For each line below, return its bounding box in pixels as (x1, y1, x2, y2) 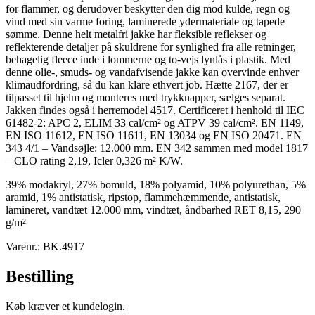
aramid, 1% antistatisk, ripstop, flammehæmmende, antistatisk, (6, 191, 281, 203)
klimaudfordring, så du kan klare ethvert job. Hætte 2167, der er (6, 78, 288, 91)
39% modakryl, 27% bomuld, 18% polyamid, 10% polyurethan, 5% (6, 178, 306, 191)
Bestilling (6, 266, 74, 285)
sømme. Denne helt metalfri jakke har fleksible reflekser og (6, 27, 266, 40)
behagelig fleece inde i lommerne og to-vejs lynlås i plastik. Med (6, 53, 290, 65)
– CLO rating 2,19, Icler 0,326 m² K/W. (6, 154, 183, 167)
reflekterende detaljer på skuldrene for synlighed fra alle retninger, (6, 40, 296, 53)
